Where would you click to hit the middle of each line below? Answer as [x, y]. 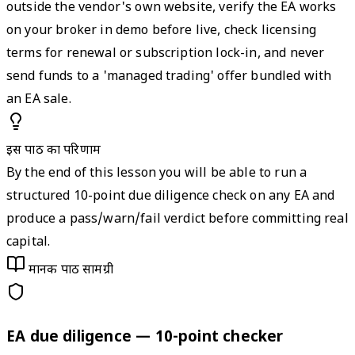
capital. [29, 242]
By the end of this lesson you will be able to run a [157, 174]
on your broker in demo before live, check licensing [162, 31]
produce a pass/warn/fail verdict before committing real [177, 219]
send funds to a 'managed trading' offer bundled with [169, 77]
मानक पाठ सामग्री [71, 270]
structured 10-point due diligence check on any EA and [171, 197]
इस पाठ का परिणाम [53, 151]
